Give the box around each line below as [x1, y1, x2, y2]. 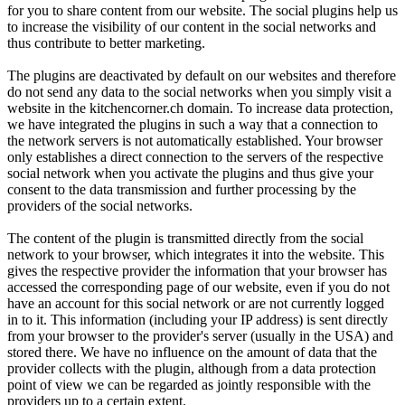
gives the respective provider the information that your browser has [7, 262, 387, 278]
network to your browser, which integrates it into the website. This [7, 246, 384, 262]
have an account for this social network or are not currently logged [7, 295, 384, 311]
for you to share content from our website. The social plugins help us [7, 2, 398, 18]
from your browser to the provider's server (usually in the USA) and [7, 327, 393, 344]
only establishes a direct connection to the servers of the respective [7, 148, 383, 165]
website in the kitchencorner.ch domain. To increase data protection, [7, 99, 393, 116]
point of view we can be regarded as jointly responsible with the [7, 376, 371, 392]
